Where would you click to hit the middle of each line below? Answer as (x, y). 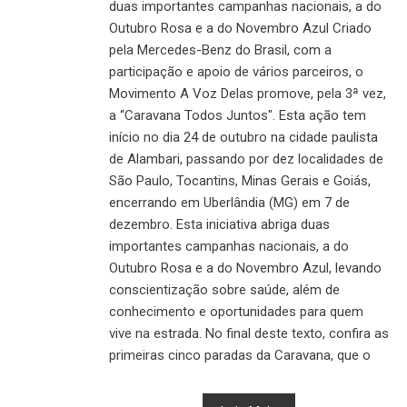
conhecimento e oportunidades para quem (236, 311)
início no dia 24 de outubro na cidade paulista (243, 137)
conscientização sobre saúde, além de (224, 289)
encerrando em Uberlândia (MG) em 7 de (229, 202)
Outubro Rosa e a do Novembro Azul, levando (245, 268)
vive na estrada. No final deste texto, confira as (249, 333)
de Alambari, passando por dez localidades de (246, 159)
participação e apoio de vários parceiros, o (236, 71)
